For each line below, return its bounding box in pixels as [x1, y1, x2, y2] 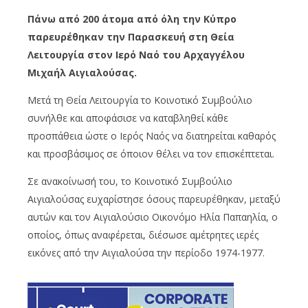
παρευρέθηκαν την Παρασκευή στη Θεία [27, 30, 234, 43]
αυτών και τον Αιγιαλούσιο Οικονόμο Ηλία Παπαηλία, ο [27, 210, 278, 223]
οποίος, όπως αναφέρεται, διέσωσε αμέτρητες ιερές [27, 228, 258, 241]
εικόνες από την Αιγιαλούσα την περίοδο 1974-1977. [27, 245, 265, 259]
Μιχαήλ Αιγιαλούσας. [27, 65, 137, 79]
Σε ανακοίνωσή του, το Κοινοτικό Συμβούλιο [27, 174, 232, 188]
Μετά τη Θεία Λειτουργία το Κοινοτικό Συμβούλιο [27, 93, 252, 107]
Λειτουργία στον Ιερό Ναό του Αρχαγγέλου [27, 47, 245, 61]
